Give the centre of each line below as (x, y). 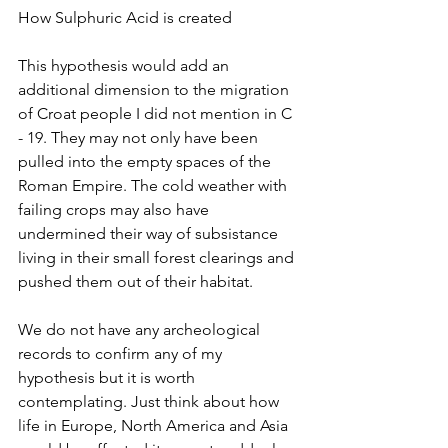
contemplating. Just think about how (150, 402)
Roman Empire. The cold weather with (154, 186)
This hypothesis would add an (125, 66)
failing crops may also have (115, 210)
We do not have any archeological (141, 330)
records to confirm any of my (122, 354)
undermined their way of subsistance (150, 234)
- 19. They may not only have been (140, 138)
